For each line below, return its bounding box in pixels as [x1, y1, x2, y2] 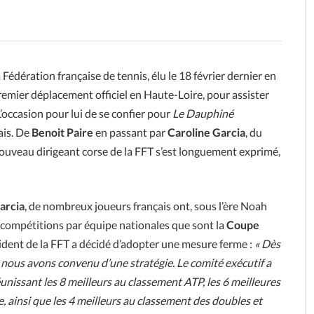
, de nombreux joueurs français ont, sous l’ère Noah [25, 199, 267, 213]
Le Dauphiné [172, 106, 233, 120]
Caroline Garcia [165, 125, 245, 139]
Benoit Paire [32, 125, 93, 139]
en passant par [93, 125, 165, 139]
